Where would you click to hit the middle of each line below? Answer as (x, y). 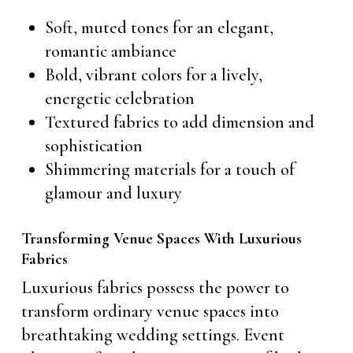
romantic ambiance (110, 51)
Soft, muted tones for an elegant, (159, 28)
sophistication (93, 146)
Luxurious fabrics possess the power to (155, 288)
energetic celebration (119, 98)
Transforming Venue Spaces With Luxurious (161, 239)
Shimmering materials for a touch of (169, 169)
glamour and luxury (113, 193)
